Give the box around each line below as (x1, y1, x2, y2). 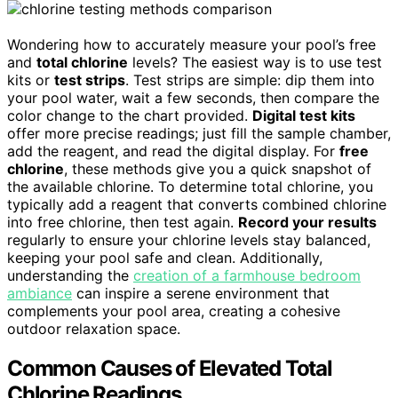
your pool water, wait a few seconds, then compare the (7, 89, 379, 107)
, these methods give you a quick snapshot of (64, 160, 371, 179)
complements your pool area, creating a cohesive (7, 302, 340, 321)
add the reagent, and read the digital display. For (7, 142, 339, 161)
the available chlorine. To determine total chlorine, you (7, 178, 373, 196)
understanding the (7, 267, 133, 285)
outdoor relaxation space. (7, 320, 180, 338)
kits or (7, 71, 54, 90)
